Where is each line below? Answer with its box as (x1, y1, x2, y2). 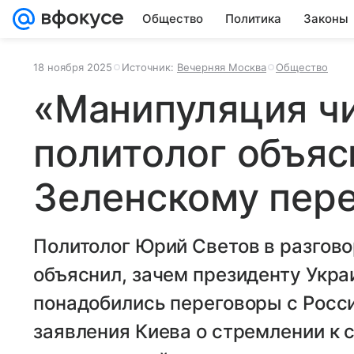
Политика (225, 11, 281, 26)
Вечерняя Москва (177, 61, 266, 73)
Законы (303, 11, 348, 26)
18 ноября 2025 (33, 61, 112, 73)
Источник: (122, 61, 177, 73)
